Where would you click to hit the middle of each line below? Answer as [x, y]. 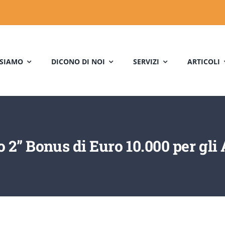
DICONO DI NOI [78, 61]
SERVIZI [146, 61]
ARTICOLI [204, 61]
